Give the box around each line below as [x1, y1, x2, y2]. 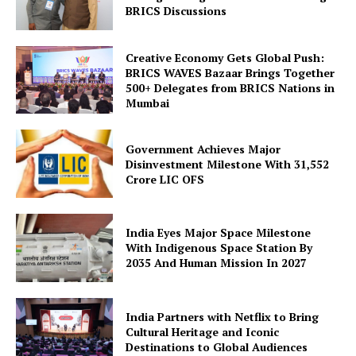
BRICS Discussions [126, 3, 227, 19]
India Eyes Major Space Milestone [126, 225, 311, 241]
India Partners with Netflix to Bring [126, 309, 319, 325]
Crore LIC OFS [126, 171, 205, 187]
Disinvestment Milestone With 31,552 [126, 156, 330, 172]
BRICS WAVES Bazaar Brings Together [126, 64, 335, 80]
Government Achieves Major [126, 141, 281, 157]
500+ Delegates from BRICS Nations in [126, 79, 335, 95]
